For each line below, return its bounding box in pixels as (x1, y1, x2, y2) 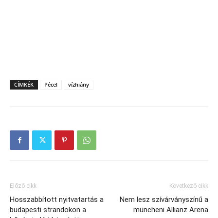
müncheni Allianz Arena (133, 205, 208, 214)
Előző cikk (10, 182, 36, 189)
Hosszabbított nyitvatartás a (10, 195, 104, 204)
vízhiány (68, 81, 89, 88)
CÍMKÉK (14, 81, 34, 88)
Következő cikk (169, 182, 208, 189)
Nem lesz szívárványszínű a (120, 195, 208, 204)
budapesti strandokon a (10, 205, 86, 214)
